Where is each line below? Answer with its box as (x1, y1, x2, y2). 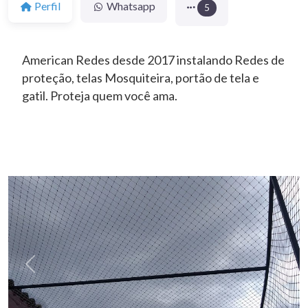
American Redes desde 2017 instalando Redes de (22, 52, 285, 67)
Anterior (29, 263, 69, 276)
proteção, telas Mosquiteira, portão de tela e (22, 69, 259, 85)
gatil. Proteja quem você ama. (22, 87, 177, 103)
